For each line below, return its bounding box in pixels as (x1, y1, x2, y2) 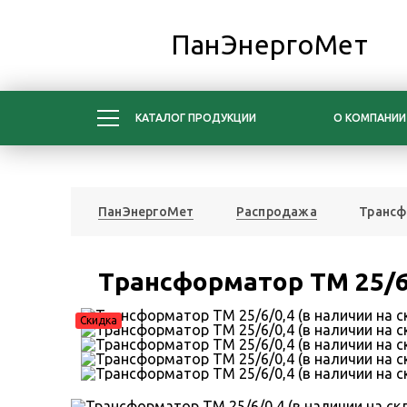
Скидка (80, 314, 117, 326)
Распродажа (235, 204, 317, 219)
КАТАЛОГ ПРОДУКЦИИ (135, 112, 256, 124)
